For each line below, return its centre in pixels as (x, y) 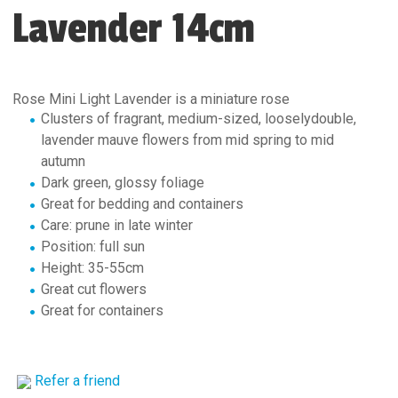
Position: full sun (93, 247)
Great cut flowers (94, 289)
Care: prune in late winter (117, 225)
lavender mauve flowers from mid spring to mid (187, 140)
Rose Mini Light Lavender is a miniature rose (232, 99)
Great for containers (102, 310)
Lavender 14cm (134, 29)
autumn (63, 161)
